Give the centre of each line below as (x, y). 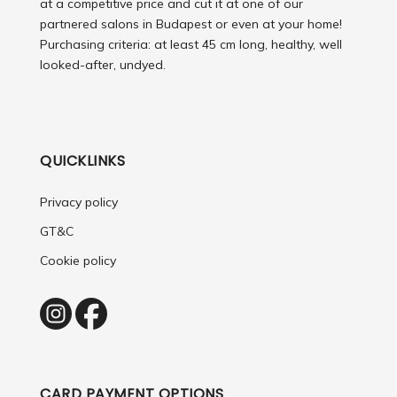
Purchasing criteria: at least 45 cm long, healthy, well (191, 44)
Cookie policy (78, 260)
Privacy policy (79, 202)
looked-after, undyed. (103, 64)
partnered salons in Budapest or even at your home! (191, 23)
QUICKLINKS (82, 160)
